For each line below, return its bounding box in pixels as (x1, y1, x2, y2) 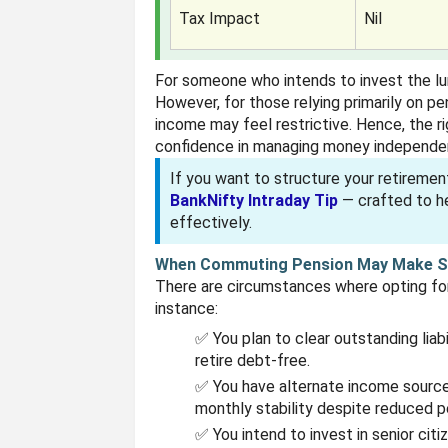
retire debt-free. (195, 351, 311, 370)
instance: (155, 299, 219, 318)
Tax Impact (179, 9, 261, 28)
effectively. (170, 213, 253, 232)
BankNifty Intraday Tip (170, 191, 339, 210)
